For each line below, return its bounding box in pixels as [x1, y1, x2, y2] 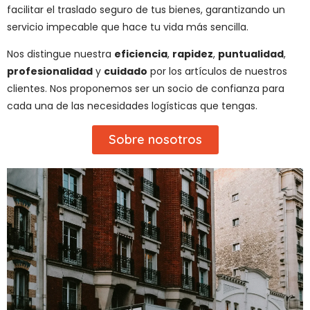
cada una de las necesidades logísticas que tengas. [7, 99, 257, 113]
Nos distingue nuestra [7, 47, 114, 62]
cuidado [104, 64, 147, 79]
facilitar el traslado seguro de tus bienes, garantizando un [7, 3, 285, 17]
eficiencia [114, 47, 167, 62]
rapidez [172, 47, 213, 62]
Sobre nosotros [108, 131, 202, 147]
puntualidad [218, 47, 284, 62]
